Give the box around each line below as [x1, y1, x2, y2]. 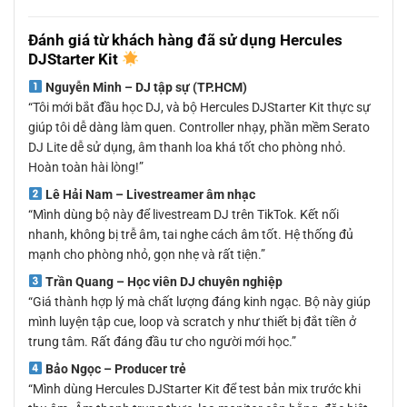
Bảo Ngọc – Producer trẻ [42, 361, 186, 376]
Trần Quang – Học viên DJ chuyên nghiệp [42, 273, 283, 289]
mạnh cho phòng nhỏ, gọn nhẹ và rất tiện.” [28, 246, 265, 262]
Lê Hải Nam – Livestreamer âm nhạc [42, 186, 255, 202]
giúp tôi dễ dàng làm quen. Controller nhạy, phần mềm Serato [28, 119, 370, 134]
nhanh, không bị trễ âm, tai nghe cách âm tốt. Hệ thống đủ [28, 226, 353, 242]
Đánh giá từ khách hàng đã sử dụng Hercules [28, 31, 342, 50]
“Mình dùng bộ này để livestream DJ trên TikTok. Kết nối [28, 206, 339, 222]
